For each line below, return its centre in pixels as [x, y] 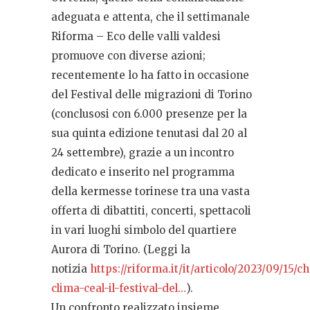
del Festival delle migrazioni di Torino [152, 94]
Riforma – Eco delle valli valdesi [136, 36]
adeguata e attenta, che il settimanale [151, 17]
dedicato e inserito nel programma [143, 172]
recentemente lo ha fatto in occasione [150, 75]
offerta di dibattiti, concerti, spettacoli [151, 210]
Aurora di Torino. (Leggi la [121, 249]
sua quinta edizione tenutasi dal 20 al [149, 133]
